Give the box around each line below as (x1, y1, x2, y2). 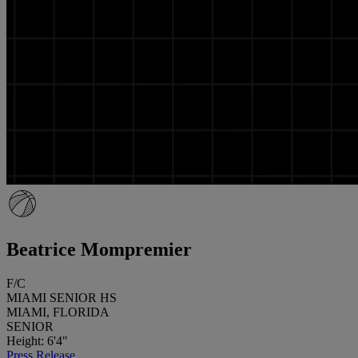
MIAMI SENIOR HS (6, 290, 117, 304)
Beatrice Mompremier (6, 238, 192, 260)
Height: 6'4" (6, 333, 68, 348)
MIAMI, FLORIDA (6, 304, 109, 319)
